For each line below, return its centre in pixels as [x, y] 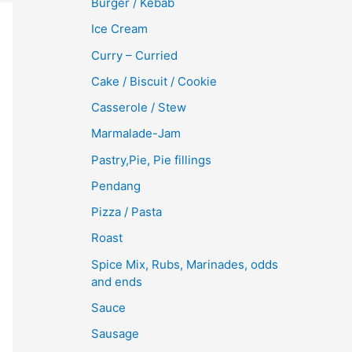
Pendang [116, 185]
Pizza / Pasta [126, 212]
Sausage [115, 334]
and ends [117, 281]
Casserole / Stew [139, 107]
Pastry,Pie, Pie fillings [151, 159]
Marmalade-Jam [136, 134]
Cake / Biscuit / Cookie [154, 81]
